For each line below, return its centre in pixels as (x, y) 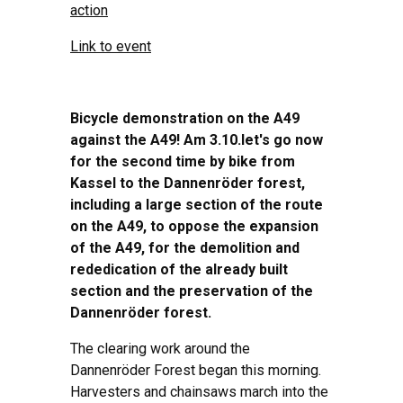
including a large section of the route (197, 204)
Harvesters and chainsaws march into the (199, 391)
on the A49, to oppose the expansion (194, 226)
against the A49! (127, 139)
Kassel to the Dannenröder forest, (188, 183)
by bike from (251, 161)
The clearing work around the (160, 348)
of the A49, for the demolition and (185, 247)
